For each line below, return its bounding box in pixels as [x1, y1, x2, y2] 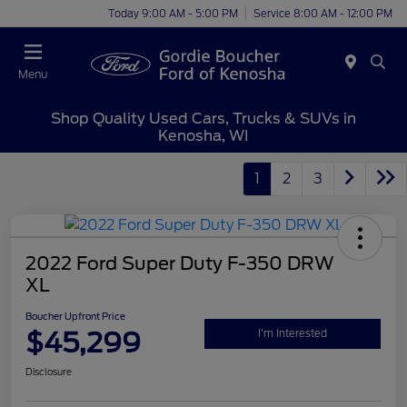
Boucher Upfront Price [25, 311, 125, 323]
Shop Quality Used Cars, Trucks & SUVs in [51, 109, 356, 127]
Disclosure [25, 366, 72, 378]
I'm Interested [258, 326, 327, 340]
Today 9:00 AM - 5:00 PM [108, 6, 238, 20]
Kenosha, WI [158, 126, 249, 144]
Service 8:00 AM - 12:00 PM [253, 6, 392, 20]
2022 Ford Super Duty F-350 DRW [25, 253, 334, 275]
